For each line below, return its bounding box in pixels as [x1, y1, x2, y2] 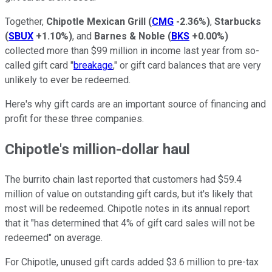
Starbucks [214, 15, 261, 27]
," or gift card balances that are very [113, 59, 261, 71]
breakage [73, 59, 113, 71]
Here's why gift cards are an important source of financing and [5, 98, 266, 110]
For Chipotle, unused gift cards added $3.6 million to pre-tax [5, 256, 259, 268]
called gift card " [5, 59, 73, 71]
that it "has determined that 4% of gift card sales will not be [5, 217, 255, 229]
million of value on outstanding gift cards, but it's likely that [5, 188, 253, 200]
